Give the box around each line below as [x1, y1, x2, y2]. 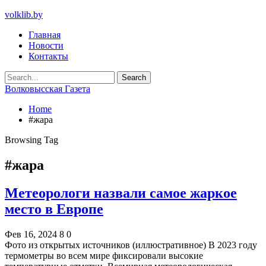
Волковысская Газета [5, 84, 90, 94]
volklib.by [5, 9, 43, 20]
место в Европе [5, 201, 103, 217]
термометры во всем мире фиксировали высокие [5, 250, 203, 261]
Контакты [28, 51, 68, 61]
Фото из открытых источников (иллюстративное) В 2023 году [5, 239, 257, 250]
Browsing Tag [5, 135, 58, 145]
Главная [28, 30, 61, 40]
